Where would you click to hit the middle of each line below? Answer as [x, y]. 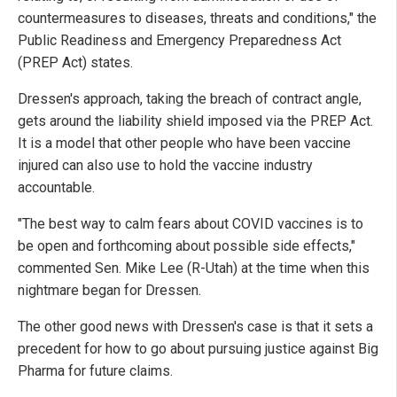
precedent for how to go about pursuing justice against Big [198, 348]
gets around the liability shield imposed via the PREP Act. [195, 121]
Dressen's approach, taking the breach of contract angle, [190, 98]
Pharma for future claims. [95, 370]
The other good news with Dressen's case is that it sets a [195, 326]
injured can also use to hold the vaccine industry [165, 165]
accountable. [56, 187]
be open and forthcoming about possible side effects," [187, 245]
